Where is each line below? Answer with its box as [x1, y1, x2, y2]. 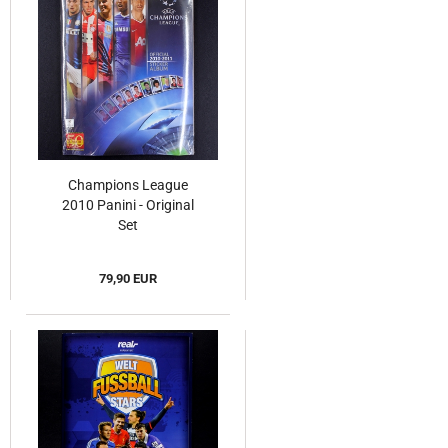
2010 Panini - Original [62, 197, 194, 214]
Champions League [68, 177, 188, 194]
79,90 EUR [99, 271, 157, 287]
